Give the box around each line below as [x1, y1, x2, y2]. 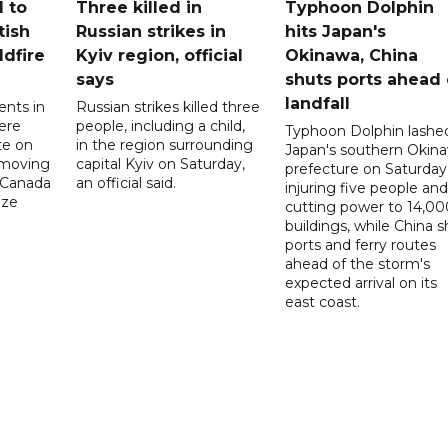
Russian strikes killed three [76, 97, 261, 116]
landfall [284, 93, 350, 113]
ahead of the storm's [284, 254, 430, 273]
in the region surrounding [76, 135, 254, 154]
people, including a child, [76, 116, 246, 135]
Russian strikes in [76, 21, 227, 41]
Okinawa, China [284, 45, 418, 65]
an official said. [76, 173, 177, 192]
